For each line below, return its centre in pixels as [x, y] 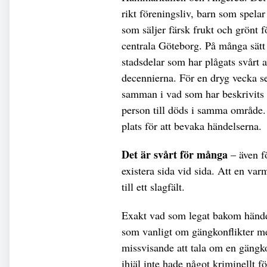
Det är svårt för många [175, 154]
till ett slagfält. [155, 186]
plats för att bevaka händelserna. [193, 125]
